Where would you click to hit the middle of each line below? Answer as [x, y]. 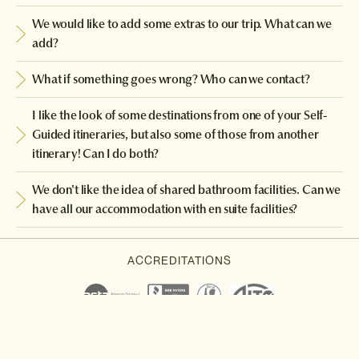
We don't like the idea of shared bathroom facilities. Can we [187, 190]
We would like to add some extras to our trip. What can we [182, 24]
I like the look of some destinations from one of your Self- [180, 115]
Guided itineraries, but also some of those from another [175, 135]
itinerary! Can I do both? [96, 154]
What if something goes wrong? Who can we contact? [171, 79]
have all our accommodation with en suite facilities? [165, 209]
